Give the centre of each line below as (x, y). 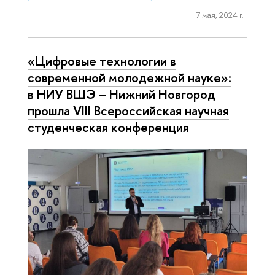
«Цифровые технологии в (102, 60)
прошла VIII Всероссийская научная (128, 110)
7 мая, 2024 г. (219, 15)
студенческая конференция (108, 127)
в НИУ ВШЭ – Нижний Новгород (122, 94)
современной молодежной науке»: (130, 77)
